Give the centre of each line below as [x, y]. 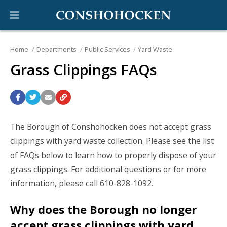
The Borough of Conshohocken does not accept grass [111, 126]
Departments [56, 49]
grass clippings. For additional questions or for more [108, 169]
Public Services [107, 49]
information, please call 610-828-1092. [83, 183]
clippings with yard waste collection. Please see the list [112, 141]
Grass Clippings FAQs [84, 70]
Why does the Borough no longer [103, 209]
